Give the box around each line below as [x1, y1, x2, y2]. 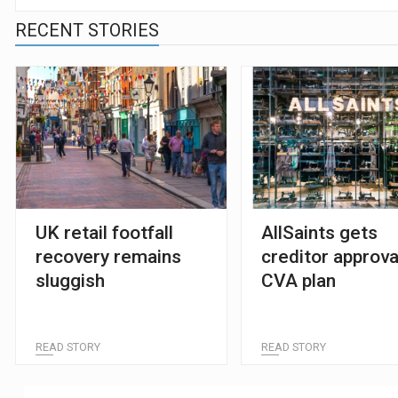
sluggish [35, 269, 105, 291]
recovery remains [35, 245, 181, 267]
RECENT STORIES [14, 19, 159, 41]
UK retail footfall [35, 221, 173, 243]
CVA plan [261, 269, 337, 291]
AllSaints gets [261, 221, 378, 243]
